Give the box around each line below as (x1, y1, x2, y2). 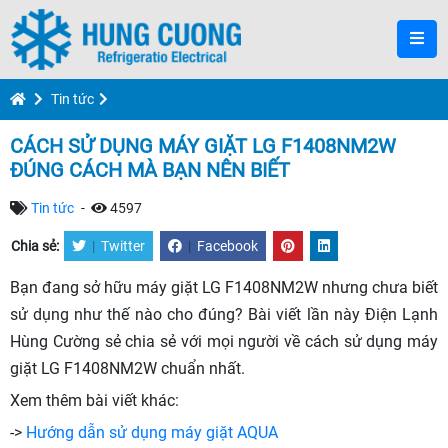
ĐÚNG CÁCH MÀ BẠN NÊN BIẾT (10, 158, 290, 182)
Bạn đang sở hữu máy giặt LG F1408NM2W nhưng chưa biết (10, 278, 438, 297)
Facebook (197, 238, 258, 254)
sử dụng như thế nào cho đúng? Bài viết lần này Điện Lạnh (10, 305, 438, 324)
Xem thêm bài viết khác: (10, 391, 179, 410)
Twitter (101, 238, 145, 254)
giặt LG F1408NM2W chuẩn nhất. (10, 359, 245, 378)
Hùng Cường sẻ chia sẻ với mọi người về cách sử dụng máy (10, 332, 438, 351)
